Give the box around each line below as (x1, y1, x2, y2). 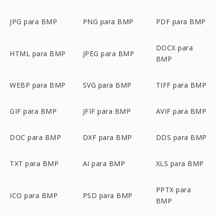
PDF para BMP (155, 17, 206, 26)
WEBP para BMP (10, 80, 66, 90)
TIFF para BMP (155, 80, 207, 90)
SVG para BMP (82, 80, 132, 90)
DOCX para (155, 43, 193, 52)
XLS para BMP (155, 159, 204, 168)
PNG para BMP (82, 17, 134, 26)
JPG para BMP (10, 17, 57, 26)
